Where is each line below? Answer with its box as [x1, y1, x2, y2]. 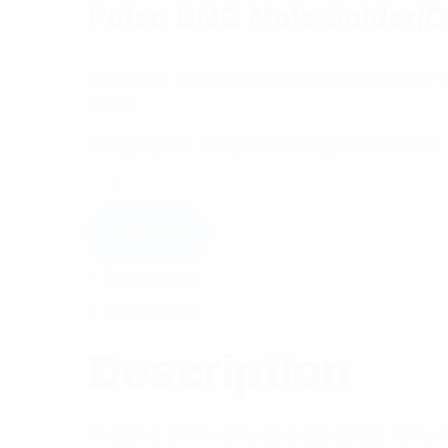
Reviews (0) [105, 301, 201, 321]
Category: [87, 134, 170, 154]
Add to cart [110, 224, 186, 241]
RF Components [170, 134, 301, 154]
